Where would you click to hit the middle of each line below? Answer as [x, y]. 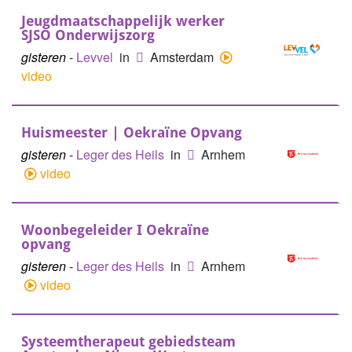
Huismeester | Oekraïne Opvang [132, 132]
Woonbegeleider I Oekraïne [115, 230]
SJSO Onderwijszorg [88, 35]
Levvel [96, 57]
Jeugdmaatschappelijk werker [123, 21]
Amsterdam [183, 57]
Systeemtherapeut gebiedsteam [128, 341]
